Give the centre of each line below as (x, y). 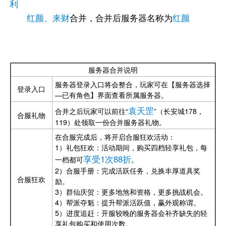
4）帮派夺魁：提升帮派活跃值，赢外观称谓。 (127, 202)
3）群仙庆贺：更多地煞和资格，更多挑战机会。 (131, 191)
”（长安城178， (179, 111)
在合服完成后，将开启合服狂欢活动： (115, 136)
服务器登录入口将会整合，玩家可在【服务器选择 (132, 84)
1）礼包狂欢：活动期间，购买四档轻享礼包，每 (131, 147)
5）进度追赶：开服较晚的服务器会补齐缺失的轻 (131, 213)
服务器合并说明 (113, 69)
